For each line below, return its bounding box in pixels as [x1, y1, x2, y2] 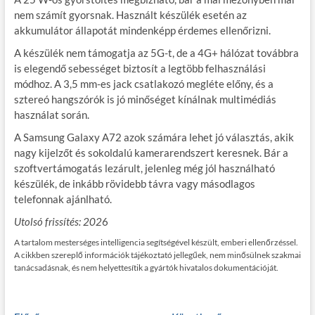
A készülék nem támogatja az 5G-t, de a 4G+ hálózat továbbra [13, 46, 299, 60]
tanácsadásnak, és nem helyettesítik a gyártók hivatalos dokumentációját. [13, 262, 278, 274]
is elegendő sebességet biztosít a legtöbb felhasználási [13, 62, 266, 75]
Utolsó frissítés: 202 [13, 215, 102, 229]
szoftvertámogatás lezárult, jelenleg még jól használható [13, 162, 275, 175]
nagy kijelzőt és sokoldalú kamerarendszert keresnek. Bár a [13, 146, 288, 160]
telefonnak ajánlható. [13, 193, 112, 206]
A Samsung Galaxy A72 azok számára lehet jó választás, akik [13, 131, 294, 144]
